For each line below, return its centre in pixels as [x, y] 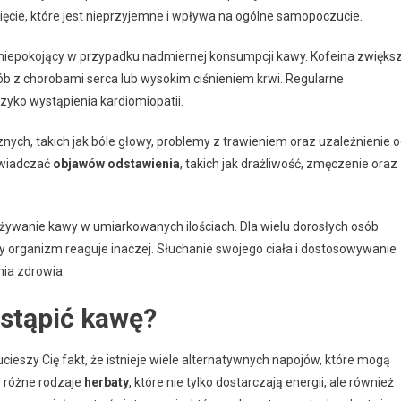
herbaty [107, 382]
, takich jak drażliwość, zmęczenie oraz [289, 163]
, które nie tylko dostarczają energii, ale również [261, 382]
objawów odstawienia [116, 163]
